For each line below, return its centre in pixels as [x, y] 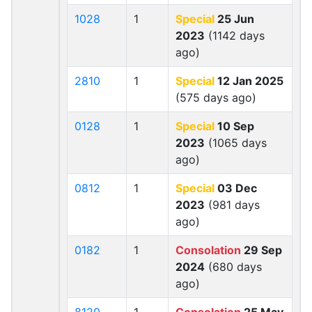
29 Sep [262, 250]
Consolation [208, 250]
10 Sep [234, 126]
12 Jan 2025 [249, 81]
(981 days [232, 205]
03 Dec [236, 188]
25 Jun [234, 19]
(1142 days [235, 36]
